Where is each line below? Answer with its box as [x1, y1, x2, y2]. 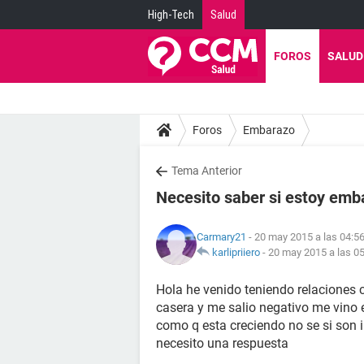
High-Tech [148, 8, 194, 21]
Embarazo [243, 123, 295, 136]
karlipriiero [212, 246, 260, 258]
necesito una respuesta [156, 336, 288, 351]
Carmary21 [197, 231, 246, 243]
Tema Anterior [171, 164, 242, 177]
